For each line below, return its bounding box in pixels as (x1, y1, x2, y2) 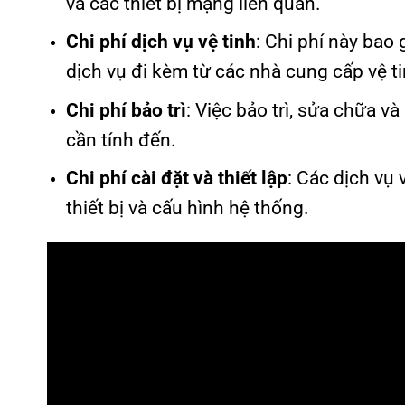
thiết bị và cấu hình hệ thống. (65, 197, 309, 220)
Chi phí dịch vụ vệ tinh (65, 31, 256, 53)
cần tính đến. (65, 128, 176, 151)
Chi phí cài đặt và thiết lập (65, 167, 287, 190)
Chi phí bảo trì (65, 99, 186, 121)
